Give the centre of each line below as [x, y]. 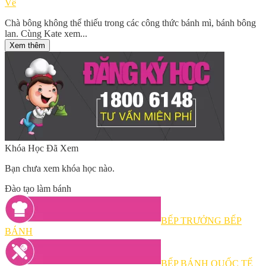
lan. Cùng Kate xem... [46, 33]
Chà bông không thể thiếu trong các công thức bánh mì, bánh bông [130, 23]
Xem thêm [27, 45]
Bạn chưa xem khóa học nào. [60, 168]
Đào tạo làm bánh [38, 188]
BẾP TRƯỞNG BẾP [201, 220]
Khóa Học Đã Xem [42, 148]
